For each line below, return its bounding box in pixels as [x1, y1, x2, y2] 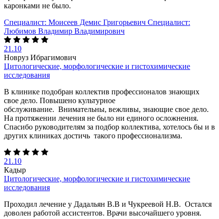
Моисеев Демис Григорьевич [48, 18, 146, 26]
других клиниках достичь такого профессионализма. [4, 131, 182, 140]
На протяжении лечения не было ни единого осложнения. [4, 113, 198, 122]
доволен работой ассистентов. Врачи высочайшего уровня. [4, 208, 201, 217]
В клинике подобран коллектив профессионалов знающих [4, 87, 199, 96]
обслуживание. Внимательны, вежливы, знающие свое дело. [4, 105, 209, 113]
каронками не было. [4, 1, 71, 10]
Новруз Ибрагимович [4, 53, 76, 62]
